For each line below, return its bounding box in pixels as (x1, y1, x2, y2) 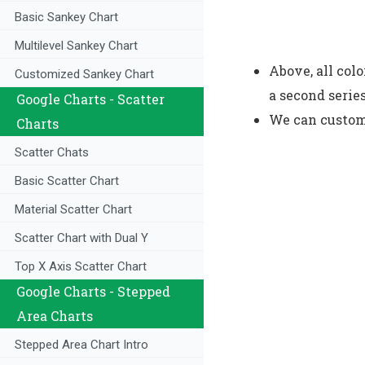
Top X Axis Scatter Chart (15, 259, 147, 275)
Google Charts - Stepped (16, 283, 170, 301)
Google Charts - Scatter (16, 90, 165, 108)
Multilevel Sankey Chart (15, 38, 138, 54)
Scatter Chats (15, 145, 89, 161)
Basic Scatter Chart (15, 174, 119, 189)
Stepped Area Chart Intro (15, 337, 148, 353)
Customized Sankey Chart (15, 67, 154, 82)
